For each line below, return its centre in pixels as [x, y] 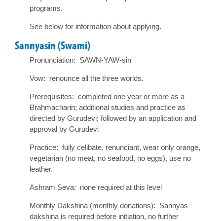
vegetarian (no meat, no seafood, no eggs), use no [110, 158]
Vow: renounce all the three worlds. [87, 78]
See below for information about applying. [95, 26]
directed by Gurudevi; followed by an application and [113, 118]
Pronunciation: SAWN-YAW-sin [80, 60]
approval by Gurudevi [64, 129]
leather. [41, 169]
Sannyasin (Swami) [53, 45]
